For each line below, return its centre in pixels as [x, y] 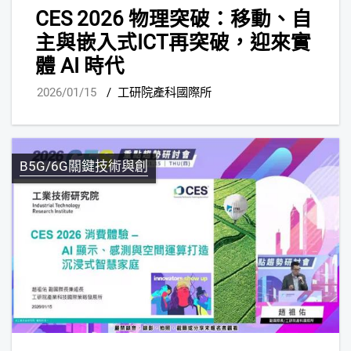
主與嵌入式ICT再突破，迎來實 [173, 42]
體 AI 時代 [80, 65]
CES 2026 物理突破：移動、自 [174, 18]
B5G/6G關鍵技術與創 [84, 166]
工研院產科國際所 [165, 93]
